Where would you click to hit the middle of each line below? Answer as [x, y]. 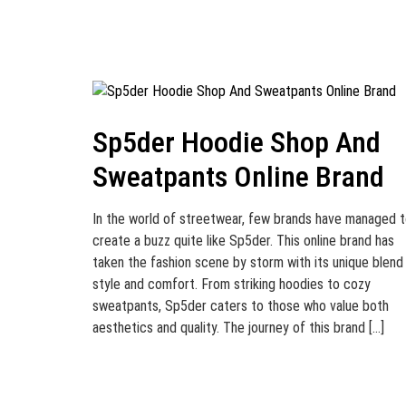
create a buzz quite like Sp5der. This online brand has [243, 241]
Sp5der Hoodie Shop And [237, 142]
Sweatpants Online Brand [238, 177]
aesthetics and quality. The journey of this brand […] [238, 328]
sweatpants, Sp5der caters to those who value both [241, 306]
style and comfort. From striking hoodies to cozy [232, 284]
